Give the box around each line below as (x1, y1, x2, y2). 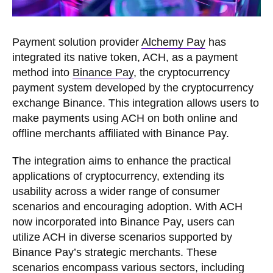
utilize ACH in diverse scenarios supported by (12, 230, 232, 243)
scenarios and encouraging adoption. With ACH (12, 200, 243, 213)
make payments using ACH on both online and (12, 112, 238, 124)
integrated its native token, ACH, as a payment (12, 51, 238, 63)
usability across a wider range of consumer (12, 185, 220, 197)
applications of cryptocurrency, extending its (12, 169, 224, 182)
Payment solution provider (12, 35, 141, 48)
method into (12, 66, 73, 79)
